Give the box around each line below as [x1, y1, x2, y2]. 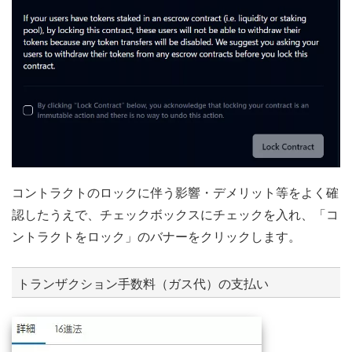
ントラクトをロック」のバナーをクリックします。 [12, 230, 301, 244]
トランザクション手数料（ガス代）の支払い [17, 277, 269, 291]
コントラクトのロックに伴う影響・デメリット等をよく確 [12, 186, 339, 200]
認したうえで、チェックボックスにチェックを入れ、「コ [12, 208, 339, 222]
